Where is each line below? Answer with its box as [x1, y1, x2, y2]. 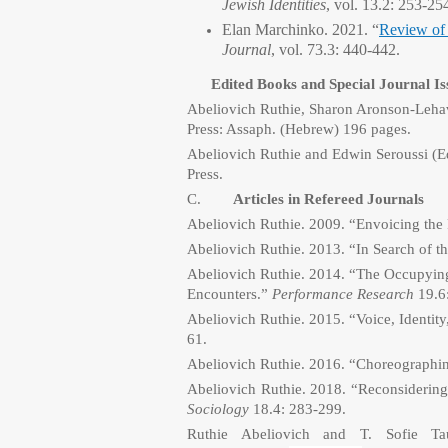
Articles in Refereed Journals [233, 191, 424, 207]
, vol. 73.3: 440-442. [271, 41, 404, 58]
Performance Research [272, 286, 418, 302]
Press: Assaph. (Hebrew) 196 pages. [187, 121, 415, 137]
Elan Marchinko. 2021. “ [222, 21, 379, 38]
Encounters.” [187, 286, 272, 302]
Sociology [187, 401, 253, 417]
